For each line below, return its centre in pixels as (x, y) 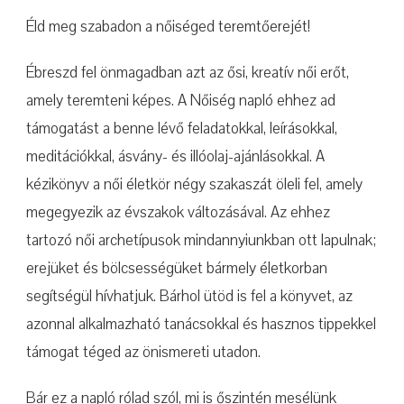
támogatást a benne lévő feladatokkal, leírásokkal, (182, 129)
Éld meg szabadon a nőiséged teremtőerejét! (168, 27)
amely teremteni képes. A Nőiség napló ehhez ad (181, 101)
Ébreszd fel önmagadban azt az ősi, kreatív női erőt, (188, 73)
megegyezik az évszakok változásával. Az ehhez (178, 212)
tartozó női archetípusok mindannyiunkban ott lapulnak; (201, 240)
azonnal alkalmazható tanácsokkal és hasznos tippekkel (201, 324)
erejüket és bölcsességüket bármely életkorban (177, 268)
